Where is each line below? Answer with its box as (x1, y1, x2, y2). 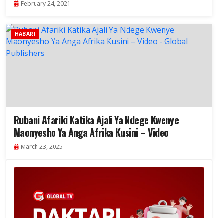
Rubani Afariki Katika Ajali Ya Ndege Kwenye (14, 112, 179, 127)
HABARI (15, 30, 36, 37)
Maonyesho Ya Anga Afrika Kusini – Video (14, 125, 169, 140)
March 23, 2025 (21, 143, 63, 151)
